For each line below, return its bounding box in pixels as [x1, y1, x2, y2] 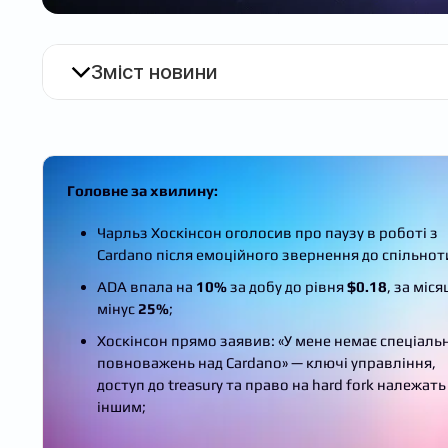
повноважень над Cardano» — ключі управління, [97, 353, 436, 371]
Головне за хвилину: [67, 181, 218, 199]
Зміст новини [91, 59, 218, 84]
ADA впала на [97, 277, 196, 295]
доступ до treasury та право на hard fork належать [97, 375, 446, 393]
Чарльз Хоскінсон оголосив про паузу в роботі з [97, 223, 438, 241]
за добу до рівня [227, 277, 347, 295]
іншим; [97, 397, 146, 415]
